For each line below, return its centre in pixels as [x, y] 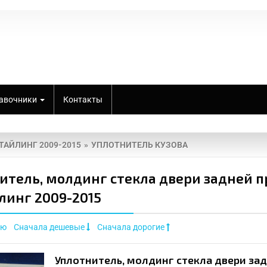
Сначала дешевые [50, 227]
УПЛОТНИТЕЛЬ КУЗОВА [139, 145]
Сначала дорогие [132, 227]
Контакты [83, 100]
